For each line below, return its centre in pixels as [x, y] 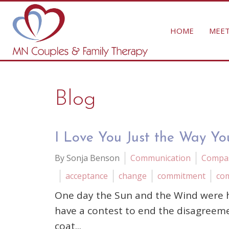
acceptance [87, 176]
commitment [181, 176]
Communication [161, 158]
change [133, 176]
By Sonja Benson [87, 158]
